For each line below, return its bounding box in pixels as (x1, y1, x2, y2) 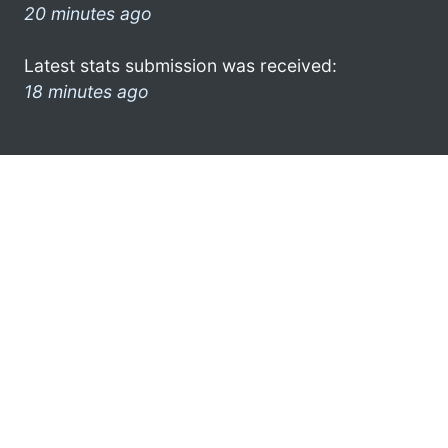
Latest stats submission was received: (24, 54, 337, 76)
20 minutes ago (24, 2, 152, 24)
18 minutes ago (24, 80, 149, 102)
